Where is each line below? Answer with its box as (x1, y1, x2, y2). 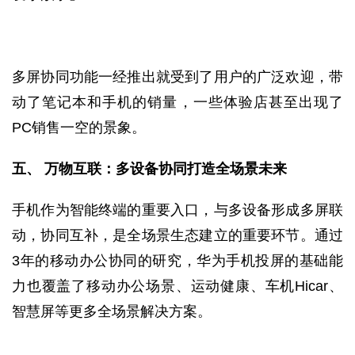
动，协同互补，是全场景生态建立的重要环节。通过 (12, 227, 343, 243)
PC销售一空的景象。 (12, 120, 146, 136)
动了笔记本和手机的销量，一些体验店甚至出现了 (12, 94, 343, 110)
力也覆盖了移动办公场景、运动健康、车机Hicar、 (12, 278, 343, 294)
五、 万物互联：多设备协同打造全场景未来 (12, 161, 287, 177)
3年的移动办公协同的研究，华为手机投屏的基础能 (12, 253, 343, 269)
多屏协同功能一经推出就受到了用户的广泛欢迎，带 (12, 69, 343, 85)
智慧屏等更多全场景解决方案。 (12, 303, 212, 319)
